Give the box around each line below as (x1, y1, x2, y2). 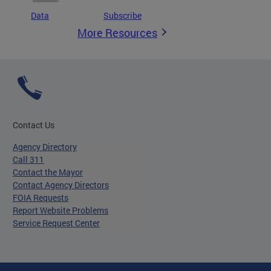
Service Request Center (13, 217, 100, 229)
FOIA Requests (13, 192, 68, 203)
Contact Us (13, 119, 54, 131)
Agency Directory (13, 141, 77, 152)
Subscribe (103, 10, 142, 21)
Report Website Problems (13, 204, 108, 216)
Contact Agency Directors (13, 179, 109, 191)
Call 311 (13, 154, 44, 165)
